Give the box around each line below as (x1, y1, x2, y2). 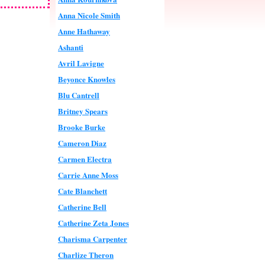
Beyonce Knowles (58, 73, 115, 85)
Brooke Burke (58, 121, 105, 132)
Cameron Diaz (58, 137, 106, 148)
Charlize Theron (58, 249, 114, 260)
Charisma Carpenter (58, 233, 127, 244)
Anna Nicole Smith (58, 9, 120, 21)
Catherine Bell (58, 201, 106, 212)
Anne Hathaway (58, 25, 110, 37)
